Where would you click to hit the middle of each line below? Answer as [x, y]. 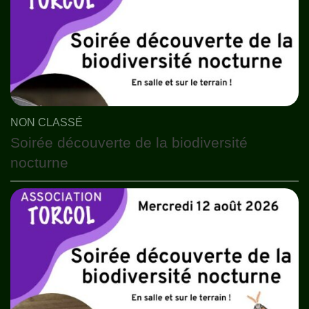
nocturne [39, 163]
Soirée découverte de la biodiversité [129, 143]
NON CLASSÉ [47, 122]
